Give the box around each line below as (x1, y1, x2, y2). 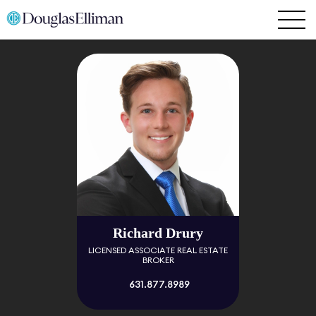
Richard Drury (113, 225, 203, 241)
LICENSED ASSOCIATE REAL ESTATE (88, 246, 228, 255)
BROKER (142, 256, 174, 265)
